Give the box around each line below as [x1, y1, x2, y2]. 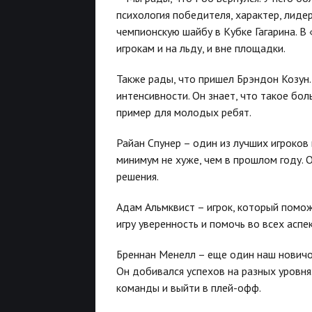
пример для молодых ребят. [116, 104, 251, 119]
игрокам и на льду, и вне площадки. [116, 40, 286, 55]
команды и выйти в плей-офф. [116, 280, 261, 295]
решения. [116, 169, 159, 183]
